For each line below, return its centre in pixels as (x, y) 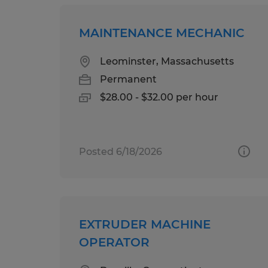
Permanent (128, 79)
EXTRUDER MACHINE (145, 224)
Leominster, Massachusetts (167, 61)
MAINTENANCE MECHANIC (162, 33)
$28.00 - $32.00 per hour (159, 97)
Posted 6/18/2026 (121, 151)
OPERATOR (114, 242)
